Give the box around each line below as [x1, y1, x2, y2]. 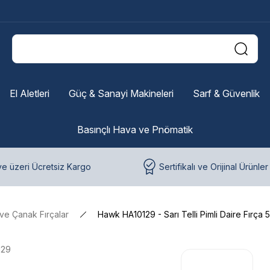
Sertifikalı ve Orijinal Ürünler [159, 162, 268, 172]
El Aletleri [9, 87, 49, 99]
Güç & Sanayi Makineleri [68, 87, 174, 99]
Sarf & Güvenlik [192, 87, 260, 99]
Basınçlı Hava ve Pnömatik [77, 124, 193, 136]
